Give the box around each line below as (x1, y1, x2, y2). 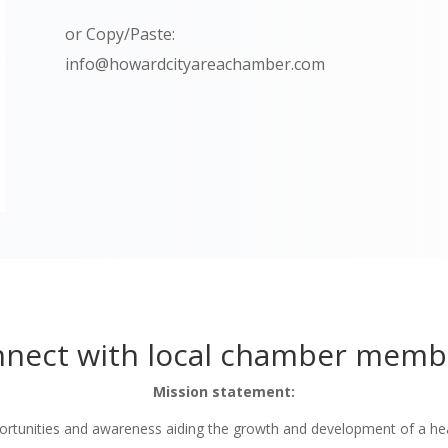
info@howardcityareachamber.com (64, 53, 325, 76)
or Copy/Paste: (64, 23, 175, 46)
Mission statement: (153, 381, 295, 401)
